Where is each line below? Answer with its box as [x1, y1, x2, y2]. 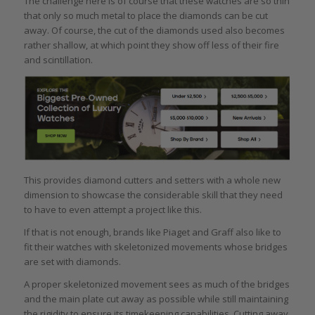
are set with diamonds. [23, 255, 121, 269]
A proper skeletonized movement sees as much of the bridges [23, 278, 290, 291]
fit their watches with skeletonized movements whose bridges [23, 240, 288, 254]
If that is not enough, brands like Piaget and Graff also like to [23, 226, 281, 239]
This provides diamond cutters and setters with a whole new [23, 174, 281, 187]
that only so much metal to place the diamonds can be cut [23, 8, 268, 22]
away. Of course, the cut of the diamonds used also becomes [23, 23, 285, 37]
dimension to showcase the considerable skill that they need [23, 188, 283, 202]
